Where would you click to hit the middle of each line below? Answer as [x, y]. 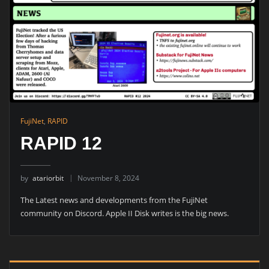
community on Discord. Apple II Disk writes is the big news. [124, 213]
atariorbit [48, 178]
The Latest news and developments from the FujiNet [114, 200]
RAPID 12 [61, 144]
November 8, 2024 [108, 178]
